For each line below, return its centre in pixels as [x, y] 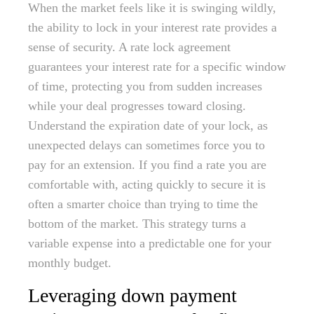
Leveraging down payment [132, 296]
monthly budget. [70, 263]
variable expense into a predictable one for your [150, 244]
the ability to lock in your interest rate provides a [152, 28]
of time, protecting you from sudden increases [145, 87]
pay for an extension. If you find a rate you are [147, 165]
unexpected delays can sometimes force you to [146, 145]
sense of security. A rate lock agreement [129, 47]
